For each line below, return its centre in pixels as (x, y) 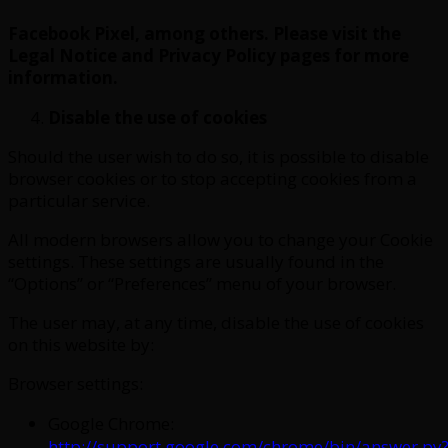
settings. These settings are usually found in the (196, 261)
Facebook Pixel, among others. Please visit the (204, 33)
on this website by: (81, 344)
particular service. (79, 200)
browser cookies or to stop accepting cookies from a (212, 178)
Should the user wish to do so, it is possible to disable (218, 156)
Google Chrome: (111, 423)
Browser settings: (75, 383)
